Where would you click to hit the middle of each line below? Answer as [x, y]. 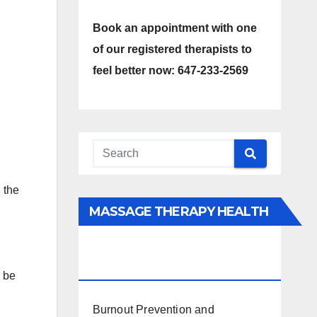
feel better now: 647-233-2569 [170, 70]
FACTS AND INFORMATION [171, 268]
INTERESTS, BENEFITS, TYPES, [181, 240]
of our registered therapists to [172, 49]
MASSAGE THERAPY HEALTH [178, 212]
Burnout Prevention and [153, 310]
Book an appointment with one [174, 28]
